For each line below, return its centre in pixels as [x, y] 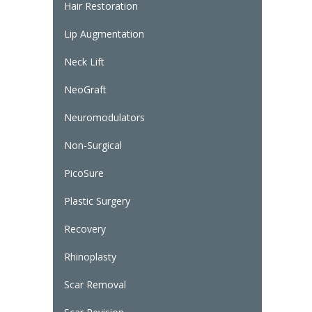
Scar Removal [95, 285]
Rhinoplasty [90, 257]
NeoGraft [85, 90]
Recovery [85, 229]
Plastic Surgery [97, 201]
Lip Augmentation [104, 34]
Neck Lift [84, 62]
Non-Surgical [93, 146]
